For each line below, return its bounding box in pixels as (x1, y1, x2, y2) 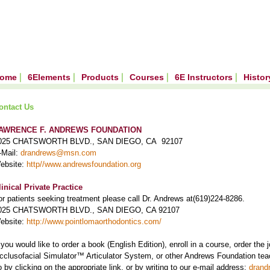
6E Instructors (175, 72, 235, 82)
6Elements (28, 72, 73, 82)
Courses (130, 72, 166, 82)
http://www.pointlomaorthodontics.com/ (27, 217, 162, 226)
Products (81, 72, 121, 82)
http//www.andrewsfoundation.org (27, 160, 141, 169)
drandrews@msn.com (20, 148, 96, 157)
